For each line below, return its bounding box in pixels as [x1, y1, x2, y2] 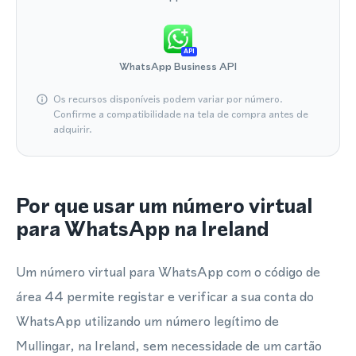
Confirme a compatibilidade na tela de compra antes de [53, 107, 308, 121]
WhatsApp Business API [119, 60, 237, 73]
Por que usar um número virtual [16, 192, 312, 220]
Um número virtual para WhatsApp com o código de [16, 262, 320, 281]
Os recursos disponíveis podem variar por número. [53, 92, 283, 106]
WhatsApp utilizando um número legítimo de [16, 311, 279, 331]
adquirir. [53, 122, 92, 136]
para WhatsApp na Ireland [16, 215, 269, 243]
